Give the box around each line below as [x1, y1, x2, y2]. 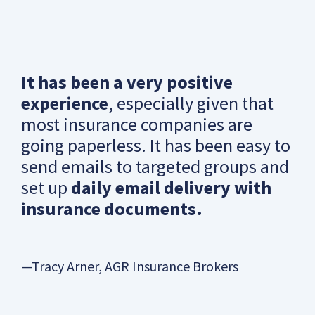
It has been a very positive [21, 70, 233, 94]
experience [21, 91, 108, 115]
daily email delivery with [71, 175, 271, 199]
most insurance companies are [21, 112, 252, 136]
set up [21, 175, 71, 199]
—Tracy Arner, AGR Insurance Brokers [21, 257, 238, 275]
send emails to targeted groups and [21, 154, 289, 178]
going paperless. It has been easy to [21, 133, 290, 157]
